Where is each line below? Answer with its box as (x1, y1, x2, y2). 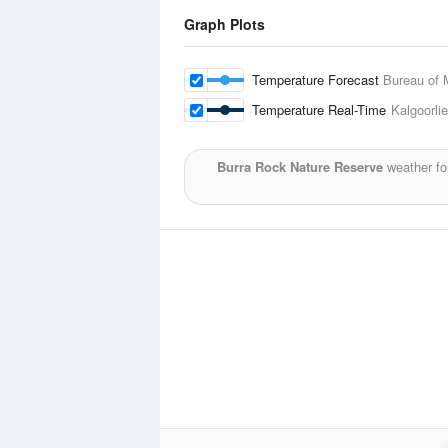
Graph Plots (184, 14, 265, 34)
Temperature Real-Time (252, 100, 391, 119)
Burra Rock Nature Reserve (216, 157, 383, 176)
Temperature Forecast (252, 70, 383, 89)
